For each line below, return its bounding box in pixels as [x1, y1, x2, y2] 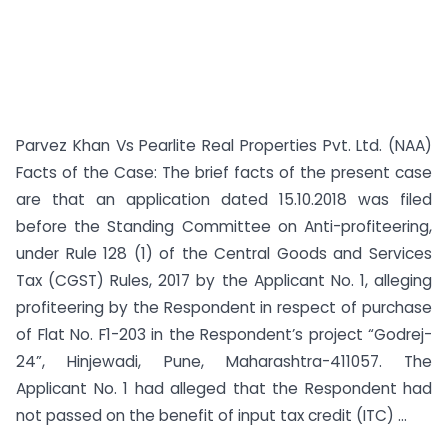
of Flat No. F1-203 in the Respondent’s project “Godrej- [16, 324, 432, 345]
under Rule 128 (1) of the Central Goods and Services [16, 243, 432, 264]
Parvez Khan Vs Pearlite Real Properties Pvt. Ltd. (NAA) [16, 135, 432, 156]
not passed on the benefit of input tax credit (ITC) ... [16, 405, 407, 426]
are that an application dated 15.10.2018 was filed [16, 189, 432, 210]
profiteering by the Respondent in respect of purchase [16, 297, 432, 318]
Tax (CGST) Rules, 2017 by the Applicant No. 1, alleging [16, 270, 432, 291]
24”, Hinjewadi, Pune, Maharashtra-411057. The [16, 351, 432, 372]
